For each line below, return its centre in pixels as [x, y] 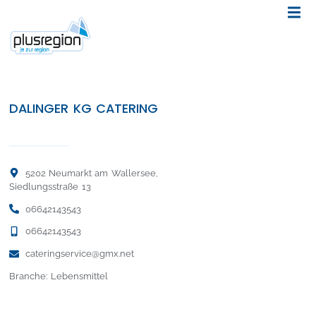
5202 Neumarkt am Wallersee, [91, 173]
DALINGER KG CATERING [84, 108]
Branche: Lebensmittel [59, 276]
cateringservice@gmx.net [79, 254]
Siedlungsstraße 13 [50, 186]
